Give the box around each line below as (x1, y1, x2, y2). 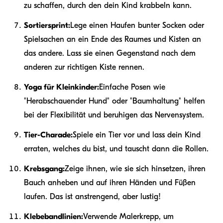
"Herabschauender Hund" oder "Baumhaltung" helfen (24, 96, 205, 106)
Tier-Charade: (24, 130, 73, 139)
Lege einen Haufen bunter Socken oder (70, 20, 204, 30)
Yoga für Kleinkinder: (24, 82, 99, 92)
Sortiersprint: (24, 20, 70, 30)
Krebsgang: (24, 164, 65, 173)
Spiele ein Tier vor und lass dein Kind (73, 130, 201, 139)
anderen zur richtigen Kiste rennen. (24, 62, 144, 72)
